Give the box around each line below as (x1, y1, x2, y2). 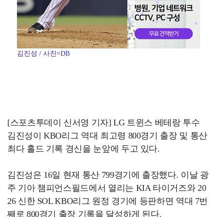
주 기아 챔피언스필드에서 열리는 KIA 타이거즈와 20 (7, 183, 206, 193)
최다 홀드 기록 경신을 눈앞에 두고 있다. (7, 144, 160, 154)
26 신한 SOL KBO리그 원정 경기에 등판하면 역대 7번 (7, 196, 208, 206)
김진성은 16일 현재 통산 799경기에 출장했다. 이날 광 (7, 170, 209, 180)
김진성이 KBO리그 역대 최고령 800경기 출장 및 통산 (7, 131, 207, 141)
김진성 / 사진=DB (17, 50, 70, 58)
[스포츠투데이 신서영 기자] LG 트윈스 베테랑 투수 (7, 118, 200, 128)
